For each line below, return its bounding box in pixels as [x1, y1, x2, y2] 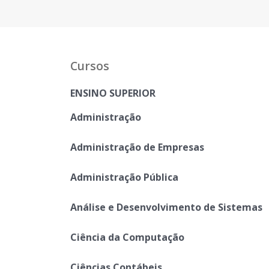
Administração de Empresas [70, 141, 204, 154]
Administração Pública [70, 171, 178, 184]
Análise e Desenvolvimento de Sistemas [70, 201, 262, 214]
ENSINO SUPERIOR [70, 86, 156, 100]
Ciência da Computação [70, 231, 184, 244]
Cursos [70, 58, 109, 74]
